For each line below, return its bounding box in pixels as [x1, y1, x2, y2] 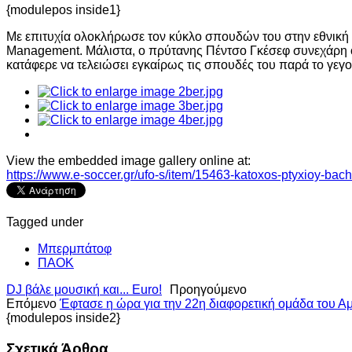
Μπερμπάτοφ [38, 241, 112, 255]
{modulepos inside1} [6, 2, 120, 16]
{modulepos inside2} [6, 310, 120, 324]
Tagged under [6, 214, 83, 229]
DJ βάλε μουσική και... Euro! [6, 282, 162, 296]
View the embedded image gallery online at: [6, 153, 251, 167]
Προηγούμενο [170, 282, 247, 296]
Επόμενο [6, 296, 60, 310]
